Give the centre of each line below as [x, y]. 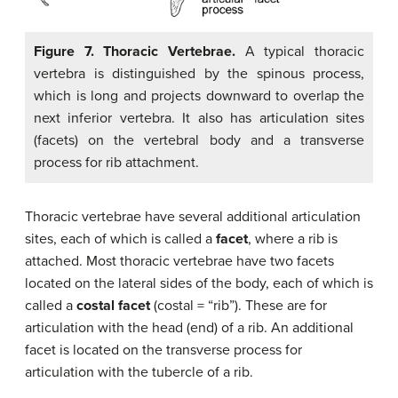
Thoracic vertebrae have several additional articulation [193, 217]
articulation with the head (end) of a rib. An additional [189, 328]
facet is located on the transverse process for [163, 350]
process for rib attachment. [116, 163]
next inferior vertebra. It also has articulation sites [199, 119]
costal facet [113, 306]
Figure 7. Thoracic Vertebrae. [135, 52]
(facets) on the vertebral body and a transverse [199, 141]
